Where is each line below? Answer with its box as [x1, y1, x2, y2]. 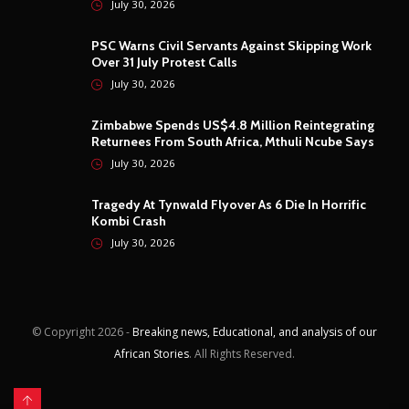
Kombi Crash [91, 212, 166, 229]
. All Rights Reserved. [189, 345, 295, 362]
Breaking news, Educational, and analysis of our [132, 323, 377, 340]
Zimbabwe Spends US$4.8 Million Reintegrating [91, 116, 374, 133]
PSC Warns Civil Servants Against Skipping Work [91, 37, 372, 54]
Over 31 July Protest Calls [91, 53, 237, 70]
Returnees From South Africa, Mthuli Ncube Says [91, 132, 374, 150]
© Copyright [32, 323, 95, 340]
